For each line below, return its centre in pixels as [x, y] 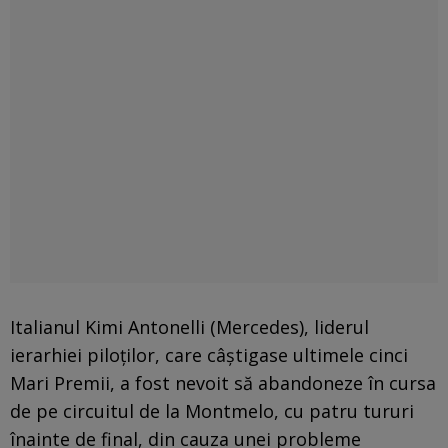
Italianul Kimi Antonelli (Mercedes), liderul [189, 326]
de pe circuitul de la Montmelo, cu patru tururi [212, 410]
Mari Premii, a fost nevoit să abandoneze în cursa [223, 382]
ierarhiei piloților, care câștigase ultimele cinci [209, 354]
